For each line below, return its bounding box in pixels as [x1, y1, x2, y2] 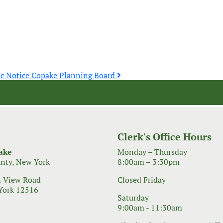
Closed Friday [117, 174, 166, 185]
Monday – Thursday [117, 146, 187, 157]
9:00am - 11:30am [117, 202, 182, 213]
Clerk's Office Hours [117, 130, 212, 143]
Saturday [117, 192, 149, 203]
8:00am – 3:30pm [117, 156, 180, 167]
